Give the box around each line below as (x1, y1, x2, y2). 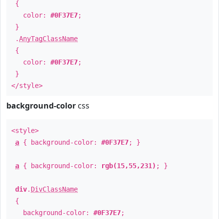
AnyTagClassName (19, 35, 78, 43)
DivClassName (31, 185, 78, 193)
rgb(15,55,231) (101, 162, 156, 170)
